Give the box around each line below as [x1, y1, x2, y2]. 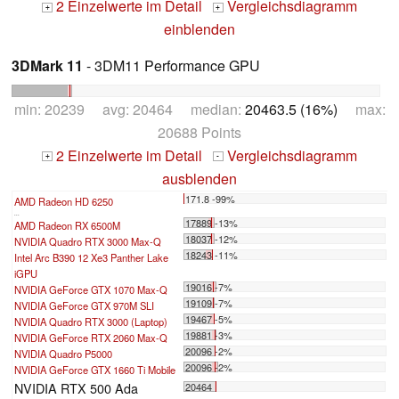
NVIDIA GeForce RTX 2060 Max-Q [14, 330, 167, 345]
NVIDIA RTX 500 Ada [14, 378, 138, 397]
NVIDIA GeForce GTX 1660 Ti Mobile [14, 362, 175, 377]
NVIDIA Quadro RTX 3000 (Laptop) [14, 313, 167, 329]
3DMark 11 [12, 54, 83, 76]
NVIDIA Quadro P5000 [14, 346, 112, 361]
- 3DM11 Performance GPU [83, 54, 260, 76]
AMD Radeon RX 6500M [14, 217, 120, 232]
